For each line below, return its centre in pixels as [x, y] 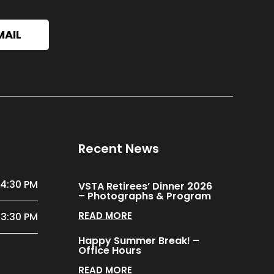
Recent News [119, 149]
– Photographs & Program [145, 196]
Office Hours [110, 250]
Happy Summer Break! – [139, 240]
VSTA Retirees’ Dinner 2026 [146, 186]
